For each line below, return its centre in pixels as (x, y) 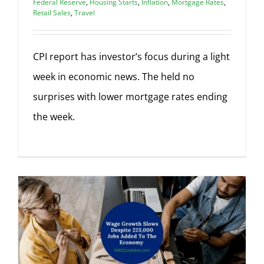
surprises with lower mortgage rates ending (130, 97)
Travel (85, 13)
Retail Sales (52, 13)
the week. (54, 117)
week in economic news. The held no (114, 77)
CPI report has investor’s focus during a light (131, 57)
